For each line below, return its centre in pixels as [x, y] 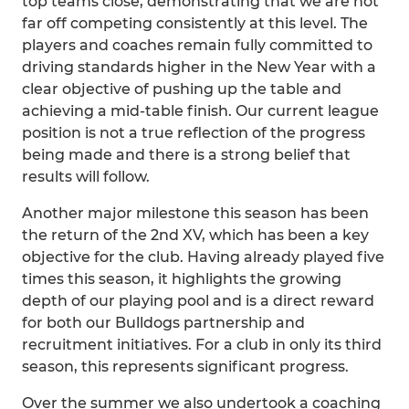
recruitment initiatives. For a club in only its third [202, 345]
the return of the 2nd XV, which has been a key [195, 235]
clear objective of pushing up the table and [182, 89]
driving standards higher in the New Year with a [199, 67]
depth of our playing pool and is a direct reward [198, 301]
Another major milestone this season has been [195, 213]
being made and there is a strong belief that [186, 155]
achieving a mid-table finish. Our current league [200, 111]
